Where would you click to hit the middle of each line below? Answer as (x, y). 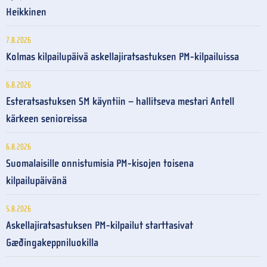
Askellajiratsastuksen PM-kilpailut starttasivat (100, 225)
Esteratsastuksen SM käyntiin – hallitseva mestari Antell (120, 101)
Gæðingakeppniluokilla (52, 243)
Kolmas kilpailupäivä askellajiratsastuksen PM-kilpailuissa (122, 57)
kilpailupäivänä (36, 181)
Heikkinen (26, 12)
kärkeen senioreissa (46, 119)
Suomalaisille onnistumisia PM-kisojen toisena (100, 163)
